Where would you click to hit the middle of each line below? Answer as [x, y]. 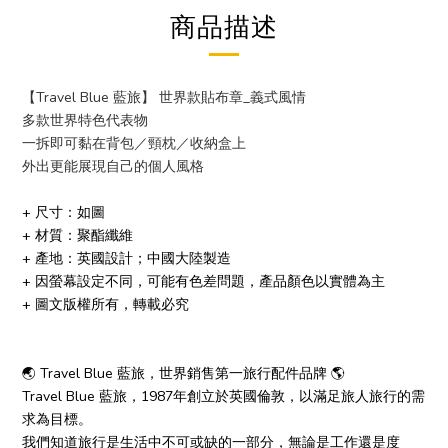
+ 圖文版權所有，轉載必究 [105, 304]
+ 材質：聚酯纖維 [77, 235]
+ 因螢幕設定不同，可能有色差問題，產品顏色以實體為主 [203, 281]
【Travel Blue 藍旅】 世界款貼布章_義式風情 [164, 97]
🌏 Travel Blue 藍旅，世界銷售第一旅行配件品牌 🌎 [183, 373]
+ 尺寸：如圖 [63, 212]
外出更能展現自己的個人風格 [113, 166]
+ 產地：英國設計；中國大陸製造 [126, 258]
